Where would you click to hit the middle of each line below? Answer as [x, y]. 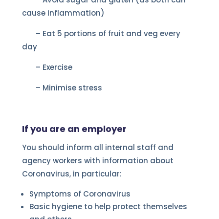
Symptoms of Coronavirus [80, 194]
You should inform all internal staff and [98, 147]
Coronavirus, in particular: [72, 174]
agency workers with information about [98, 160]
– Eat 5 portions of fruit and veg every [101, 33]
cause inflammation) [63, 13]
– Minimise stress [62, 88]
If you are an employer [74, 129]
